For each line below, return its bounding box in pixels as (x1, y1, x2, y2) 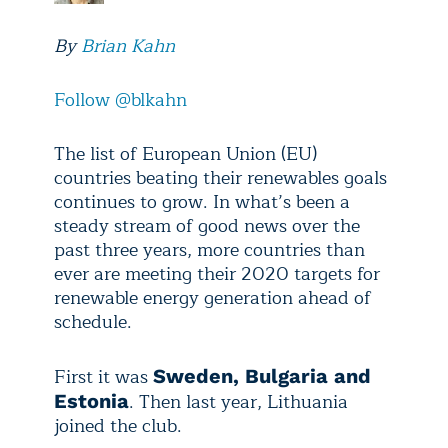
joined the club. (54, 411, 182, 441)
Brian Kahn (81, 31, 175, 61)
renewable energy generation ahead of (54, 283, 371, 313)
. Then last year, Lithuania (129, 387, 348, 417)
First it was (54, 362, 153, 392)
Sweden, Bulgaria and (153, 364, 371, 388)
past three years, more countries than (54, 235, 365, 265)
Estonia (54, 389, 129, 413)
